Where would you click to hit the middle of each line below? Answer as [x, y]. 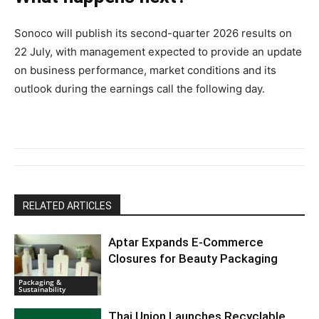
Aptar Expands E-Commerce [186, 242]
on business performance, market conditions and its [145, 70]
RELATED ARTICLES [67, 205]
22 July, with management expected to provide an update [158, 51]
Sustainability [42, 289]
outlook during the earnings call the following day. [140, 88]
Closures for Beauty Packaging [193, 258]
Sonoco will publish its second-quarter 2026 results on [153, 33]
